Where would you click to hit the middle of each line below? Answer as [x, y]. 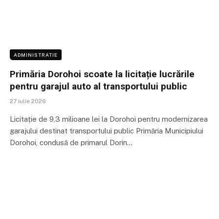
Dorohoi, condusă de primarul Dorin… [71, 143]
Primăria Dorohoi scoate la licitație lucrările [102, 74]
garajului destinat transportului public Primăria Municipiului [107, 131]
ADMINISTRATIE [36, 55]
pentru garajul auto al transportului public [99, 87]
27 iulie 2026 [28, 101]
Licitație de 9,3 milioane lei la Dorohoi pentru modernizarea [109, 119]
